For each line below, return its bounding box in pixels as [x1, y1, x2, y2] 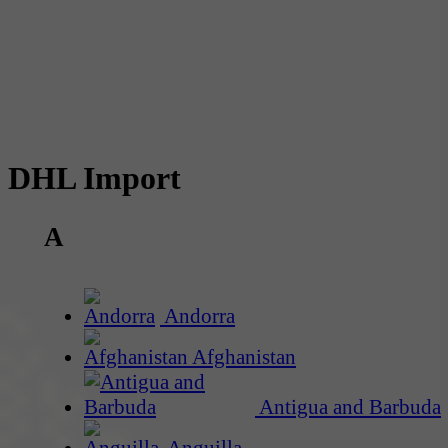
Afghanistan [188, 345, 296, 370]
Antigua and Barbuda [255, 395, 441, 420]
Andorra [160, 304, 235, 329]
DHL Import [8, 159, 181, 196]
